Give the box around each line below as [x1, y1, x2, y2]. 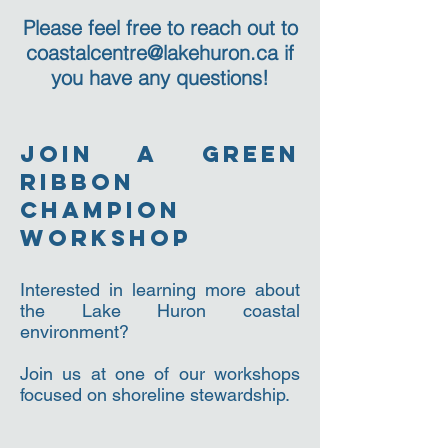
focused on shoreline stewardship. [20, 383, 290, 405]
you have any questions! [51, 64, 269, 90]
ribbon [20, 167, 135, 196]
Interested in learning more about [20, 278, 300, 300]
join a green [20, 139, 300, 168]
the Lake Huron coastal [20, 299, 300, 321]
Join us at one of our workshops [20, 362, 300, 384]
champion [20, 195, 181, 224]
